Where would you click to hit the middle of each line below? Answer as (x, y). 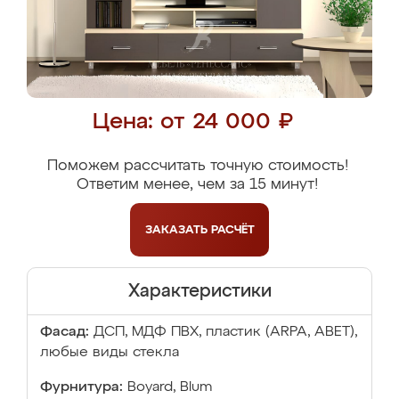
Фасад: (65, 332)
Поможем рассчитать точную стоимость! (197, 166)
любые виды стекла (110, 353)
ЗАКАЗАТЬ (178, 230)
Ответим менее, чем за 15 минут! (197, 185)
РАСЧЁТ (232, 230)
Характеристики (199, 291)
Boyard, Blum (170, 387)
